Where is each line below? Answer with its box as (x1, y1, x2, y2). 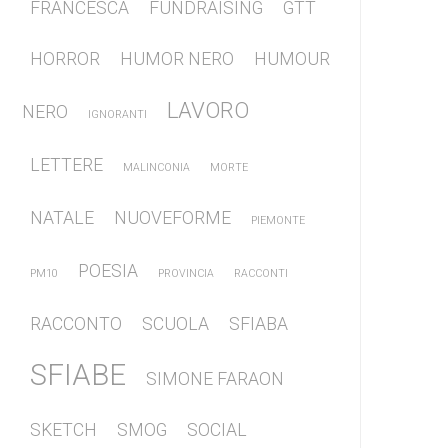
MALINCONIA (123, 160, 190, 174)
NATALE (30, 207, 94, 228)
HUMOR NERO (120, 48, 234, 69)
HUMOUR (254, 48, 330, 69)
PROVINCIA (158, 266, 214, 280)
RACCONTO (30, 313, 122, 334)
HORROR (30, 48, 100, 69)
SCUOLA (142, 313, 209, 334)
